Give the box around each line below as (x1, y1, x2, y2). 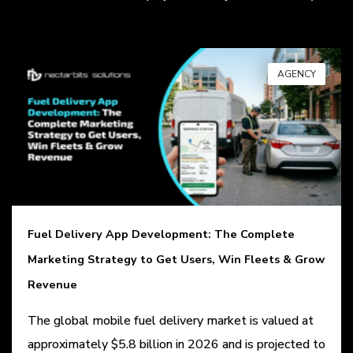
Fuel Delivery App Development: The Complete (28, 225, 295, 242)
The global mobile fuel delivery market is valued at (28, 311, 314, 329)
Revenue (28, 276, 77, 292)
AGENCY (277, 67, 316, 80)
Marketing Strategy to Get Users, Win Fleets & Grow (28, 251, 325, 267)
